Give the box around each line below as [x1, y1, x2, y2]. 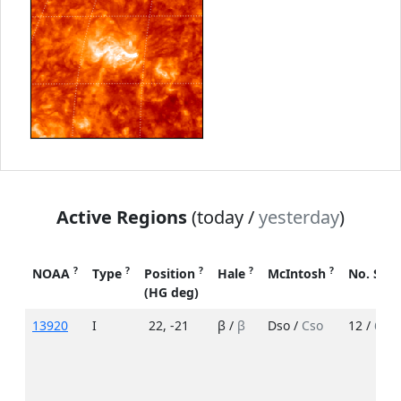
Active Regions [56, 204, 187, 229]
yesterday [259, 204, 339, 229]
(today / [187, 204, 259, 229]
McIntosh [268, 264, 329, 282]
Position [144, 264, 199, 282]
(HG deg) [144, 283, 199, 301]
